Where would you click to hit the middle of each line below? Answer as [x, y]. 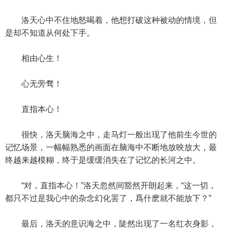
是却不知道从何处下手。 [50, 33]
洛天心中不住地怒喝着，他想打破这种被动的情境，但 [111, 20]
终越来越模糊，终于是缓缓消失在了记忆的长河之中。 [103, 160]
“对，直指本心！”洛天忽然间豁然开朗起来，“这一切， [111, 186]
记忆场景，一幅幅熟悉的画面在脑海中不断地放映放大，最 [111, 147]
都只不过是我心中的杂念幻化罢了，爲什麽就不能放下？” [108, 198]
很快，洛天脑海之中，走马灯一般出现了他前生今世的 [111, 135]
